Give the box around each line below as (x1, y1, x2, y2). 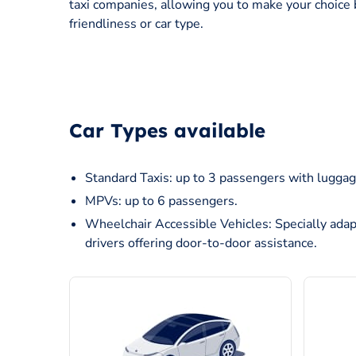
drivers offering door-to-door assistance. (85, 234, 317, 253)
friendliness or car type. (69, 15, 203, 33)
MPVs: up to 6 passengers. (85, 192, 238, 211)
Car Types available (69, 118, 265, 143)
